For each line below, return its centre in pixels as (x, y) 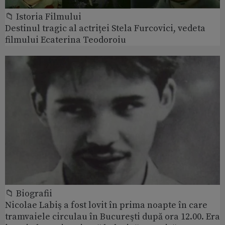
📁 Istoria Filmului (43, 17)
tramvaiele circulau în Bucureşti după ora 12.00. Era (113, 217)
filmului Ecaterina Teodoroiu (66, 40)
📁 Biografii (29, 194)
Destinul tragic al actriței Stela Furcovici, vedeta (105, 29)
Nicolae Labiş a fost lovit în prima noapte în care (106, 205)
